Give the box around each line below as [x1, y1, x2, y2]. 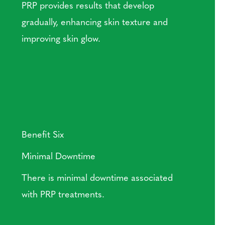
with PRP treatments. [22, 187, 105, 200]
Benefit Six [22, 128, 64, 141]
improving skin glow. [22, 32, 101, 45]
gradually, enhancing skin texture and [22, 15, 168, 28]
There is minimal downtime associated [22, 171, 173, 184]
